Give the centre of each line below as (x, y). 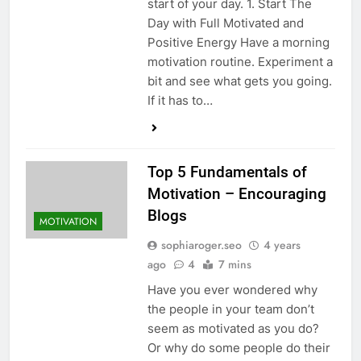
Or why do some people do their (239, 348)
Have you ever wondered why (232, 290)
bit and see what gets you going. (239, 81)
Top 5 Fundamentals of (227, 172)
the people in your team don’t (230, 309)
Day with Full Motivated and (225, 23)
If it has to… (180, 101)
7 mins (234, 265)
